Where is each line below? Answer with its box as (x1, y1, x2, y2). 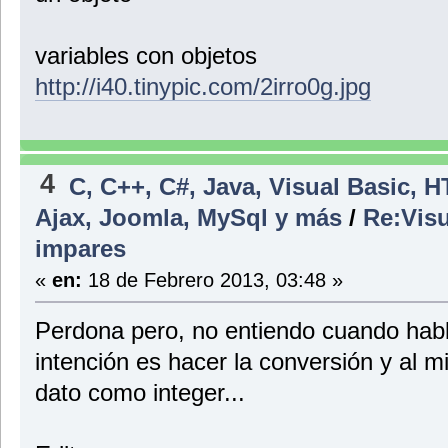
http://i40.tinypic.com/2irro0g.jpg (34, 73, 371, 101)
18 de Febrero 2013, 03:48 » (81, 267, 343, 291)
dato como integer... (34, 378, 245, 406)
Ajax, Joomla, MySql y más (34, 203, 342, 231)
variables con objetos (34, 42, 257, 70)
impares (34, 234, 126, 262)
